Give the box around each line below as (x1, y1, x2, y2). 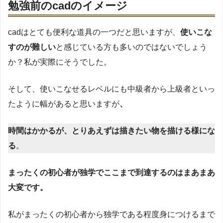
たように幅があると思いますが (8, 99, 119, 108)
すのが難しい (8, 42, 56, 51)
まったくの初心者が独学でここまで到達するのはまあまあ (8, 168, 215, 177)
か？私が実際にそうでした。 (8, 57, 111, 66)
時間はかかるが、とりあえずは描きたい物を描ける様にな (8, 126, 215, 135)
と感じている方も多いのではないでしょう (56, 42, 207, 51)
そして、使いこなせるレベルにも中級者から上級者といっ (8, 84, 215, 93)
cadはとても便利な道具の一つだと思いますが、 (8, 27, 180, 36)
